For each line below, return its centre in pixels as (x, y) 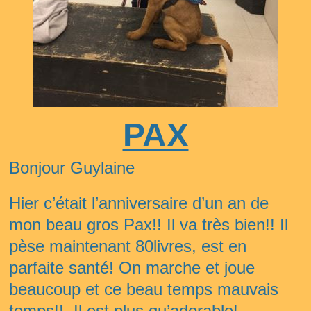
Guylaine (100, 168)
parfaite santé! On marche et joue (132, 268)
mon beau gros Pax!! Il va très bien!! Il (149, 225)
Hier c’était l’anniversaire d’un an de (139, 203)
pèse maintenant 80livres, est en (128, 246)
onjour (43, 168)
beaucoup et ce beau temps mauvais (144, 289)
